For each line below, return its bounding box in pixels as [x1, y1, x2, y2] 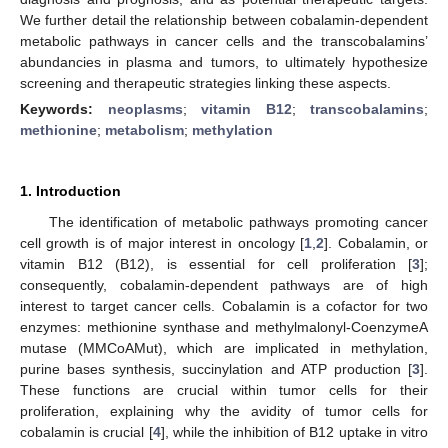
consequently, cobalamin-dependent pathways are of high [20, 276, 428, 293]
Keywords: [20, 100, 108, 117]
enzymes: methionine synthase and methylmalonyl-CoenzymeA [20, 318, 428, 335]
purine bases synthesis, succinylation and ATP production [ [20, 360, 412, 377]
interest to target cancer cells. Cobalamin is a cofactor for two [20, 297, 428, 314]
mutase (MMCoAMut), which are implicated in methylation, [20, 339, 428, 356]
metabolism [105, 121, 184, 138]
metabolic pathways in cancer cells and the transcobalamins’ [20, 32, 428, 49]
